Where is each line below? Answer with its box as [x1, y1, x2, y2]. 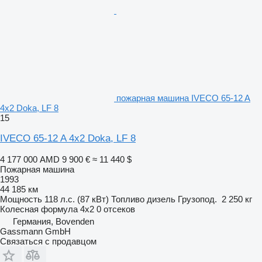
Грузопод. [178, 194, 217, 204]
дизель [147, 194, 175, 204]
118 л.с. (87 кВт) [44, 194, 109, 204]
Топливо [111, 194, 144, 204]
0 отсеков [96, 204, 135, 214]
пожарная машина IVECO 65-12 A [116, 92, 250, 103]
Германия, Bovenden [13, 216, 94, 226]
